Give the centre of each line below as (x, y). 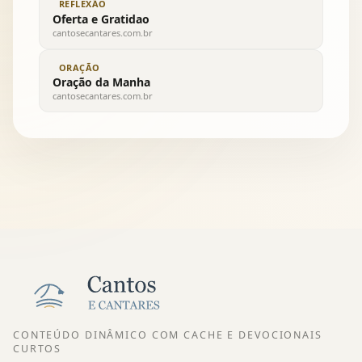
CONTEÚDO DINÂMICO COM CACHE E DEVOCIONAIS (168, 335)
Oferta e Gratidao (101, 19)
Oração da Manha (101, 82)
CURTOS (38, 348)
